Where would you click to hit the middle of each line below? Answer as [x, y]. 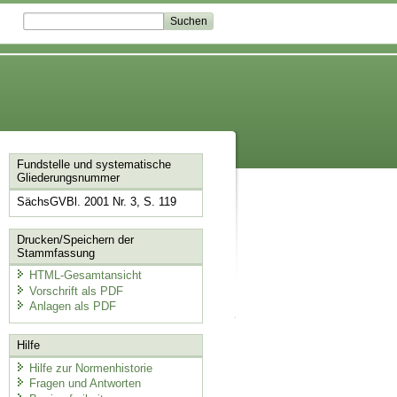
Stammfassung [55, 253]
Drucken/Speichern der [75, 239]
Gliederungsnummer [68, 178]
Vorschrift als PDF [76, 291]
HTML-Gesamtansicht [85, 276]
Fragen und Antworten [85, 384]
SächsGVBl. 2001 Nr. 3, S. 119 [96, 202]
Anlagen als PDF [72, 307]
